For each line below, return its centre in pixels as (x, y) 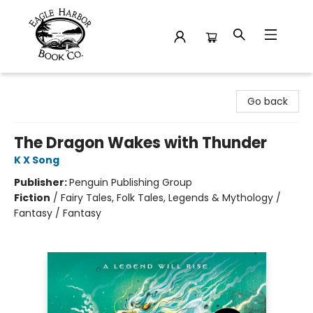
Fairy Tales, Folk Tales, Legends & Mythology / (171, 198)
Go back (268, 101)
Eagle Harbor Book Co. (63, 86)
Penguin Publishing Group (131, 182)
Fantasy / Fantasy (58, 213)
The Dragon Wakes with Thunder (140, 143)
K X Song (37, 160)
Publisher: (42, 182)
